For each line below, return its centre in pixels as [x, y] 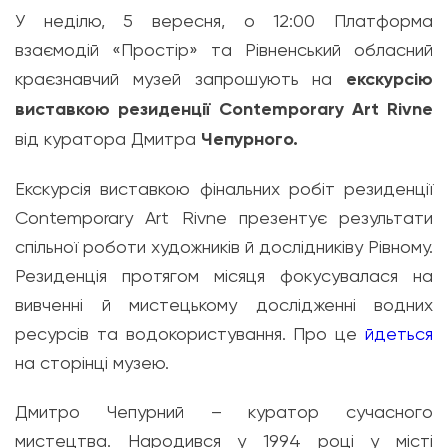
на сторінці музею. [92, 362]
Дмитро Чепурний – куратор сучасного [224, 411]
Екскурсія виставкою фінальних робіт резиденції [224, 188]
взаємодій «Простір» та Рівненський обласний [224, 49]
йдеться [399, 333]
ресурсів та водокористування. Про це [190, 333]
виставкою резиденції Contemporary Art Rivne [224, 109]
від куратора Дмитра [108, 138]
